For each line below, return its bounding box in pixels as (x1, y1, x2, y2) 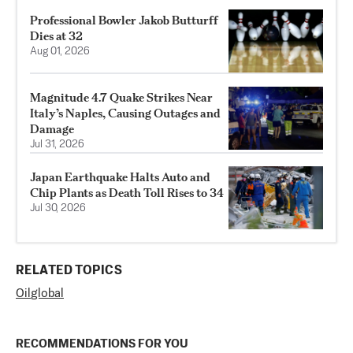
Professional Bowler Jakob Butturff (30, 12, 218, 28)
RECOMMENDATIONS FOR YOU (16, 337, 188, 350)
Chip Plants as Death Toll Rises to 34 (30, 184, 224, 200)
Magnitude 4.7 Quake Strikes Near (30, 89, 213, 105)
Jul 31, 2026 (30, 139, 84, 150)
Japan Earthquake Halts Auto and (30, 169, 210, 184)
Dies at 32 (30, 28, 83, 43)
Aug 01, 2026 (30, 46, 90, 57)
